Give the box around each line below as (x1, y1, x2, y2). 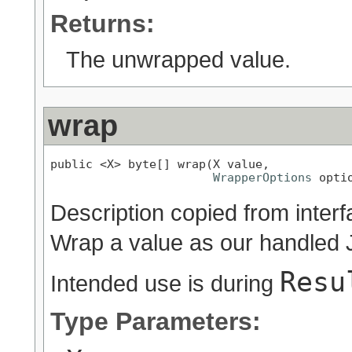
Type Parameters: (50, 307, 261, 336)
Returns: (50, 9, 155, 38)
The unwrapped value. (66, 46, 291, 73)
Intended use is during (50, 270, 280, 297)
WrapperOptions (213, 170, 312, 184)
